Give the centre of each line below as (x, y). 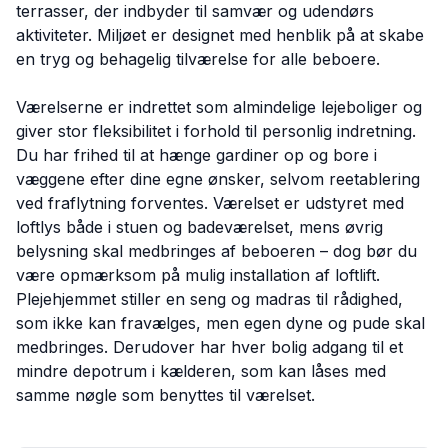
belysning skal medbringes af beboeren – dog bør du (216, 251)
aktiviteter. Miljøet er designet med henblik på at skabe (220, 35)
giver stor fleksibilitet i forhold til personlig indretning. (216, 131)
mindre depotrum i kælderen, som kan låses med (201, 371)
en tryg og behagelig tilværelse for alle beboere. (198, 59)
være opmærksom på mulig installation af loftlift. (198, 275)
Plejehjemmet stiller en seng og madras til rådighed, (209, 299)
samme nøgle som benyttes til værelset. (165, 395)
